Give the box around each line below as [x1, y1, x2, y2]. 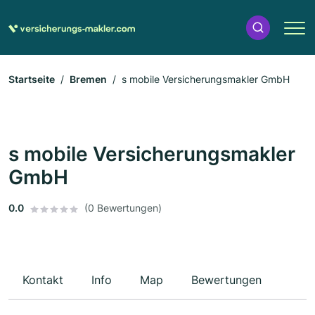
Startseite [8, 73, 55, 86]
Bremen [70, 73, 107, 86]
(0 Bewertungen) [84, 202, 162, 214]
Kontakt [22, 273, 63, 288]
